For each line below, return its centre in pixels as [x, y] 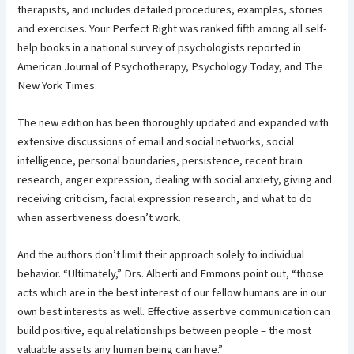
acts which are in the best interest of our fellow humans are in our [172, 293]
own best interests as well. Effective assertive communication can [174, 312]
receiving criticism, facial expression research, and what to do [165, 199]
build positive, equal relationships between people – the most [165, 331]
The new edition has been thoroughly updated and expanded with [173, 123]
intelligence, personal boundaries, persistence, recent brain [160, 161]
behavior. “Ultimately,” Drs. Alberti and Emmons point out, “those [171, 274]
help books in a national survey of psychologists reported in [160, 47]
